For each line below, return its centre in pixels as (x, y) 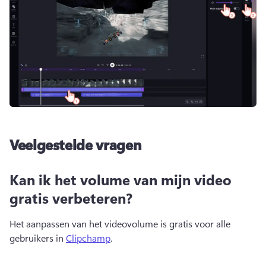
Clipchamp (88, 238)
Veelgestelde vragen (75, 145)
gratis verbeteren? (71, 198)
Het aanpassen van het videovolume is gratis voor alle (120, 224)
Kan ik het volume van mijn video (121, 180)
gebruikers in (38, 238)
